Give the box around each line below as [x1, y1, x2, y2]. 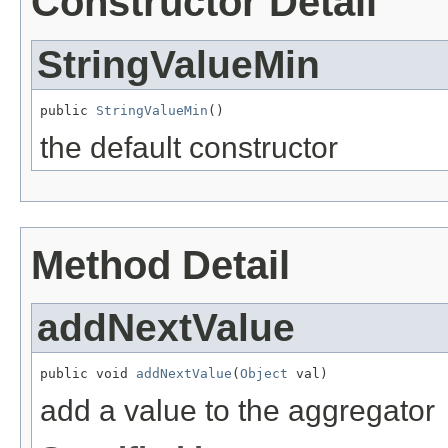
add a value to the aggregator [40, 393, 435, 427]
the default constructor [40, 131, 338, 165]
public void [40, 365, 136, 381]
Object [240, 365, 288, 381]
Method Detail [31, 243, 290, 288]
